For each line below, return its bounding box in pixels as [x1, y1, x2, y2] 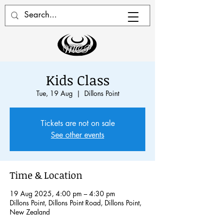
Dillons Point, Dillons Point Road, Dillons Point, [10, 198, 141, 207]
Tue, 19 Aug [36, 89, 73, 98]
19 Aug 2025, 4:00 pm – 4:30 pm [10, 189, 115, 198]
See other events [51, 130, 104, 140]
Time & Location [10, 168, 82, 182]
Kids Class [46, 71, 109, 89]
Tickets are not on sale [40, 118, 115, 128]
